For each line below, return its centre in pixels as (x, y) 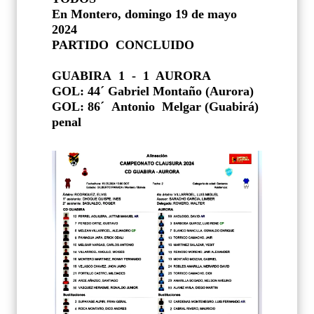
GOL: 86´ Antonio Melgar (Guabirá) (155, 107)
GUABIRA (82, 76)
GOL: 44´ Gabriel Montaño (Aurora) (153, 91)
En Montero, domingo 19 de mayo (144, 14)
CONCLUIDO (155, 45)
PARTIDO (80, 45)
